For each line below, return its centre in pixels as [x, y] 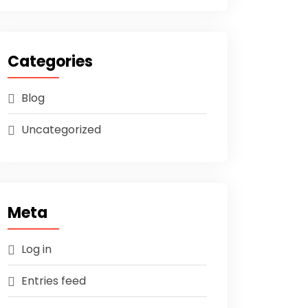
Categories [50, 62]
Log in [36, 249]
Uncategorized [61, 130]
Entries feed [54, 281]
